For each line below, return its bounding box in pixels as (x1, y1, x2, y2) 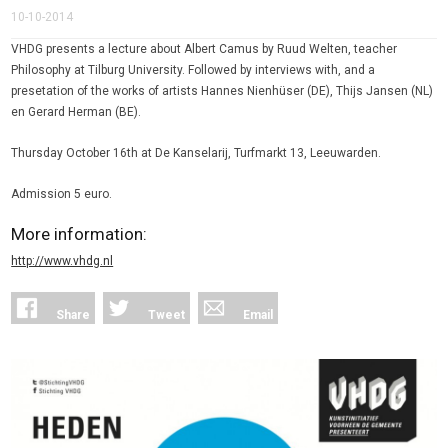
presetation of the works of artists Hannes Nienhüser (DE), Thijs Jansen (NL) (11, 84, 434, 98)
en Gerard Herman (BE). (11, 105, 142, 119)
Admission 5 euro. (11, 187, 113, 201)
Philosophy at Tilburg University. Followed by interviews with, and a (11, 63, 376, 77)
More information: (11, 224, 148, 244)
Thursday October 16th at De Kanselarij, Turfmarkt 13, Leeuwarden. (11, 146, 382, 160)
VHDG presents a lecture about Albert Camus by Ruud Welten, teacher (11, 42, 398, 56)
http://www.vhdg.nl (11, 254, 114, 268)
